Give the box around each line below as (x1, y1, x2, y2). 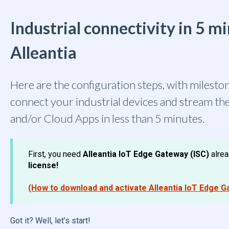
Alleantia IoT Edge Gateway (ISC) (80, 149, 209, 159)
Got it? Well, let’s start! (10, 216, 90, 226)
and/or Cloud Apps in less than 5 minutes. (10, 111, 204, 126)
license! (28, 160, 58, 170)
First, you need (28, 149, 81, 159)
